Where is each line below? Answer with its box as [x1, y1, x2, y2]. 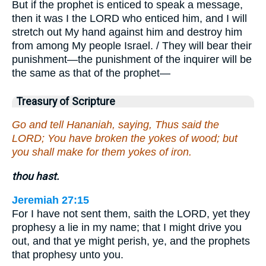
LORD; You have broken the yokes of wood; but [12, 132, 237, 144]
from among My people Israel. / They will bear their [12, 40, 252, 52]
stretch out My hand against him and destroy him [12, 26, 242, 39]
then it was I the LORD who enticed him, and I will [12, 12, 247, 25]
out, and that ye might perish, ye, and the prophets [12, 235, 250, 248]
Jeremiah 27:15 [12, 194, 89, 207]
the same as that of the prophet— [12, 67, 170, 80]
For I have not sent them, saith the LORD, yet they [12, 208, 250, 220]
